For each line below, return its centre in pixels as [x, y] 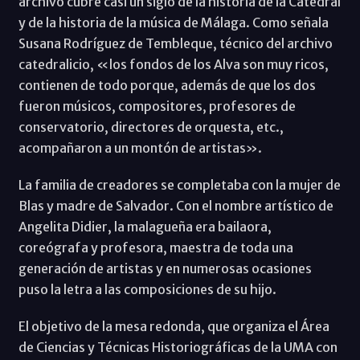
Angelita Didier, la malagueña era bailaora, [145, 226]
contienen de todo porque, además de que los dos [167, 85]
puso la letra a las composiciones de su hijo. [147, 289]
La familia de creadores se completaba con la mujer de [179, 184]
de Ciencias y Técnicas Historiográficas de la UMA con [178, 347]
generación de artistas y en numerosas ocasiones [165, 268]
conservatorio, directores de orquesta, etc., [151, 127]
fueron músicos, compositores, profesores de [157, 106]
